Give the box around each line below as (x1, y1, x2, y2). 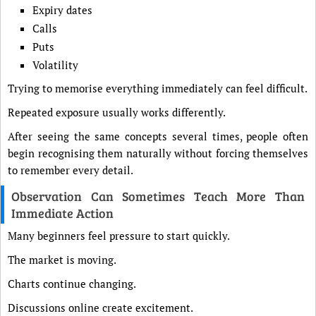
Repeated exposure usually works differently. (8, 105, 226, 119)
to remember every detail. (8, 163, 133, 177)
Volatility (32, 58, 78, 72)
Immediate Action (11, 205, 114, 221)
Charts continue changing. (8, 276, 136, 291)
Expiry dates (32, 3, 92, 17)
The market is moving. (8, 253, 116, 267)
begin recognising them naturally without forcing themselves (8, 146, 308, 160)
